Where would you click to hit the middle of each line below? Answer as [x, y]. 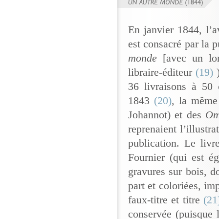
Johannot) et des [167, 115]
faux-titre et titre [164, 200]
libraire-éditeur [160, 73]
